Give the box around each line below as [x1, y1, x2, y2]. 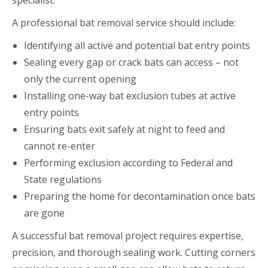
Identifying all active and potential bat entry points [24, 38, 250, 52]
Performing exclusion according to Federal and [24, 156, 233, 169]
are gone [24, 206, 65, 220]
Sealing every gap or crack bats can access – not [24, 55, 239, 69]
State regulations [24, 172, 102, 186]
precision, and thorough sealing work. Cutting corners [12, 245, 255, 259]
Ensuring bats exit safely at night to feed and [24, 122, 225, 136]
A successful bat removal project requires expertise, [12, 229, 243, 242]
